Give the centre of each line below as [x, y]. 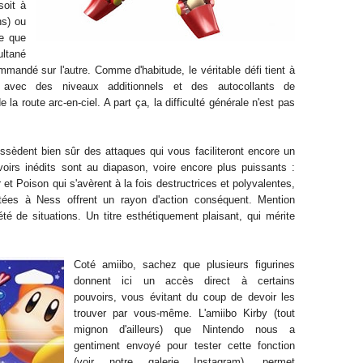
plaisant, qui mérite [247, 216]
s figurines [269, 265]
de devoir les [261, 297]
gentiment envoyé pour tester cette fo [170, 346]
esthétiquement [162, 216]
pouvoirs [94, 297]
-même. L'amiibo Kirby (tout [226, 313]
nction [281, 346]
